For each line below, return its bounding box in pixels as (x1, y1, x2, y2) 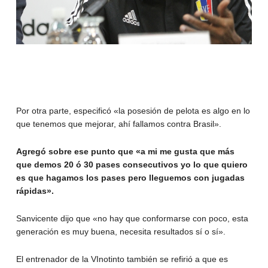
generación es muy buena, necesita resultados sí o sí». (16, 226, 226, 236)
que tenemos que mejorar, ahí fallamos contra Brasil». (16, 118, 221, 129)
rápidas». (16, 185, 54, 196)
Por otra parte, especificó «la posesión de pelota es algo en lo (16, 105, 250, 115)
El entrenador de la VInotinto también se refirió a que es (16, 254, 228, 264)
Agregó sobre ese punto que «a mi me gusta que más (16, 146, 234, 156)
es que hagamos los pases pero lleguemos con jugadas (16, 172, 245, 182)
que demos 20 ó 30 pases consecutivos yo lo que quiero (16, 159, 248, 169)
